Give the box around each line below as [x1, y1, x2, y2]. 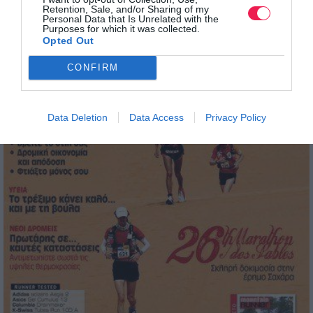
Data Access [129, 111, 184, 123]
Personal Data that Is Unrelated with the [43, 13, 219, 24]
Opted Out [43, 34, 94, 46]
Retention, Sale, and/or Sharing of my [43, 3, 209, 15]
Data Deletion [47, 111, 108, 123]
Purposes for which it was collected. [43, 22, 200, 34]
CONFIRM [66, 62, 119, 73]
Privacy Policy [205, 111, 266, 123]
